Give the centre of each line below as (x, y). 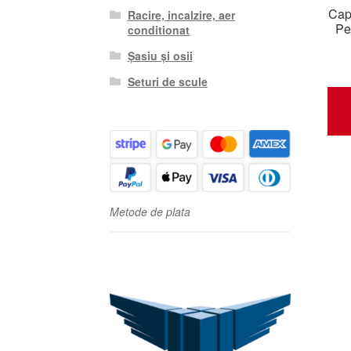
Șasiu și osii (160, 55)
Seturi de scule (167, 81)
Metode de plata (150, 212)
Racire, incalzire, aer (181, 14)
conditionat (158, 29)
